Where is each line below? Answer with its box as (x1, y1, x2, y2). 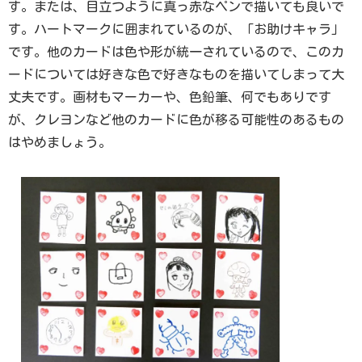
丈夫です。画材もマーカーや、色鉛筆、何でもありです (8, 90, 331, 103)
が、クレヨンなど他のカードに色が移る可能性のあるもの (8, 112, 344, 126)
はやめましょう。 (8, 135, 112, 149)
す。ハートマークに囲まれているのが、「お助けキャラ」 (8, 22, 344, 36)
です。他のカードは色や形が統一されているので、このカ (8, 44, 344, 58)
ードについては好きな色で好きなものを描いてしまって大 (8, 67, 344, 81)
